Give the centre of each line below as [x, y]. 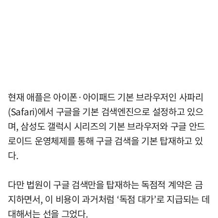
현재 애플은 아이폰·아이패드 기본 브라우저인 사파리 [106, 97]
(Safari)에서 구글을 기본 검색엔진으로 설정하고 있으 [106, 111]
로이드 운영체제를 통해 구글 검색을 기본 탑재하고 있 [105, 140]
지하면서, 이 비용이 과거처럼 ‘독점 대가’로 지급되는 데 [109, 199]
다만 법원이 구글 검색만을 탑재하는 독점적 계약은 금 [105, 184]
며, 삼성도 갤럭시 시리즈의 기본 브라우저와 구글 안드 [107, 126]
